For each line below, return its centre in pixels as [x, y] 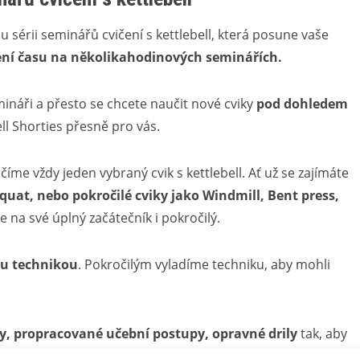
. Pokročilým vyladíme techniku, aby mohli [204, 264]
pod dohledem [302, 104]
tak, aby [322, 333]
